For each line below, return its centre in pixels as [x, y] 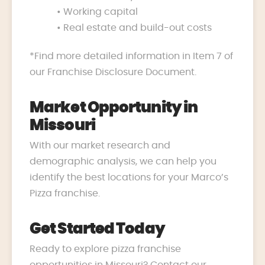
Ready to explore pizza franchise [105, 249]
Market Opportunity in [114, 108]
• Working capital [98, 12]
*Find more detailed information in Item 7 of [131, 56]
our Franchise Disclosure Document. [113, 72]
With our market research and [100, 145]
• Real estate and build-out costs [135, 28]
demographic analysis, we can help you [123, 161]
